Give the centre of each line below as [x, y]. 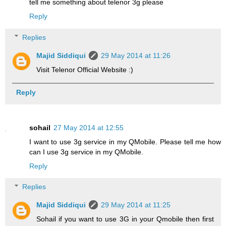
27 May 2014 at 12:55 [89, 127]
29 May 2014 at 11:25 [136, 205]
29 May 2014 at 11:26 [136, 55]
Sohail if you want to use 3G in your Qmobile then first [125, 219]
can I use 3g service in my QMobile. [86, 152]
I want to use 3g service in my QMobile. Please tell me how [125, 142]
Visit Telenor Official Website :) [85, 69]
